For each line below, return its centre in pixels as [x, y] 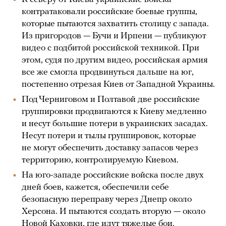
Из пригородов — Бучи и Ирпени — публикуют [114, 36]
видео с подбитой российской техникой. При [110, 48]
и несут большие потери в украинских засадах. [115, 124]
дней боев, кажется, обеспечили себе [95, 187]
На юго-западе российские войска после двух [113, 175]
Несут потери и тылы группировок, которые [109, 136]
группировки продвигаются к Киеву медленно [114, 111]
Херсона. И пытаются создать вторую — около [114, 211]
